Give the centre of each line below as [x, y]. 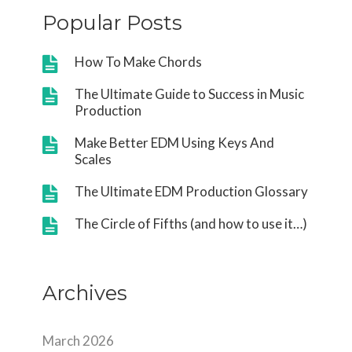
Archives [85, 293]
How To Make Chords [138, 62]
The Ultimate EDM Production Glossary [191, 191]
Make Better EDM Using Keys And [174, 143]
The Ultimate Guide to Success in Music [189, 94]
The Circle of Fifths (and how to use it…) [191, 224]
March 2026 [78, 341]
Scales [93, 159]
